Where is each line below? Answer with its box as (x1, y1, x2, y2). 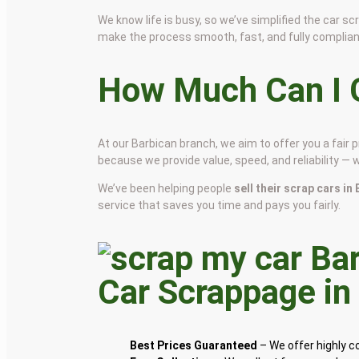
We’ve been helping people (98, 182, 235, 196)
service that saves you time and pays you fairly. (98, 199, 341, 212)
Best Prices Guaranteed (130, 338, 258, 352)
